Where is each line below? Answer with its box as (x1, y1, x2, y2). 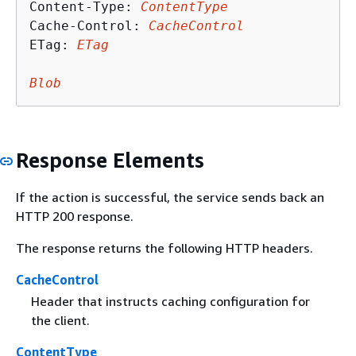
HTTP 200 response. (16, 208, 133, 224)
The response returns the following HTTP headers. (16, 240, 313, 256)
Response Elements (16, 147, 204, 172)
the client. (30, 312, 90, 329)
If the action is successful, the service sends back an (16, 189, 324, 205)
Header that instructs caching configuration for (30, 293, 310, 310)
